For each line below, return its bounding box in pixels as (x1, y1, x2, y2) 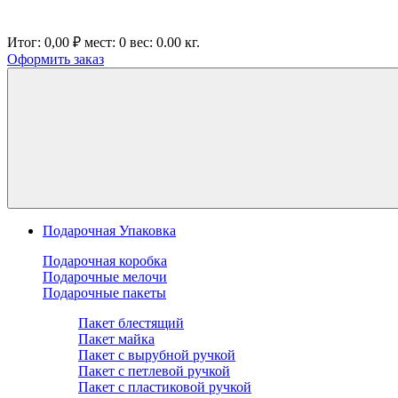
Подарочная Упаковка (43, 223, 176, 238)
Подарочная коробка (43, 253, 167, 268)
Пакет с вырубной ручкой (78, 347, 235, 362)
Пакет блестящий (78, 315, 184, 330)
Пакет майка (78, 331, 155, 346)
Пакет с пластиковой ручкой (78, 379, 251, 394)
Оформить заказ (7, 52, 104, 67)
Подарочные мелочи (43, 269, 167, 284)
